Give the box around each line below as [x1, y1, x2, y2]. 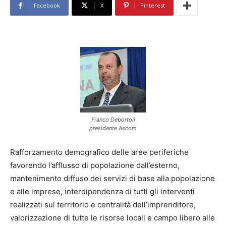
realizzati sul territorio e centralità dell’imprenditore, [10, 200, 196, 210]
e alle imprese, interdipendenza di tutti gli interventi [10, 187, 195, 197]
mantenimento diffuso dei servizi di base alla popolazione [10, 174, 215, 184]
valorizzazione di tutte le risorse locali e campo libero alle [10, 213, 215, 223]
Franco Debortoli [91, 116, 135, 124]
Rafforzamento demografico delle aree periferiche [10, 147, 189, 157]
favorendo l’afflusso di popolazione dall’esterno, [10, 160, 180, 171]
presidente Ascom [89, 125, 137, 132]
